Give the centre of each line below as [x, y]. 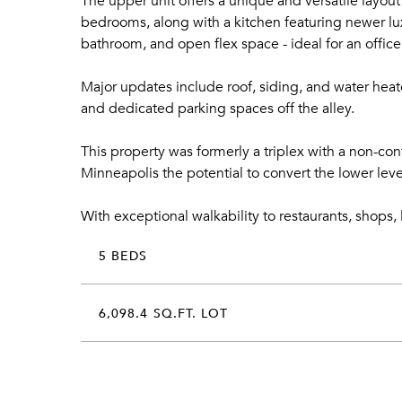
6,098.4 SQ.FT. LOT [164, 312]
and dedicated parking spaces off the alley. [218, 108]
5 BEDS [123, 255]
